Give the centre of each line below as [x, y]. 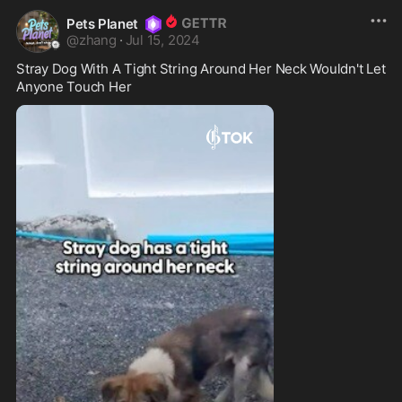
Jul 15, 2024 [162, 39]
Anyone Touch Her [74, 86]
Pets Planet [102, 24]
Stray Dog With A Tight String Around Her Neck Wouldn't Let [201, 68]
